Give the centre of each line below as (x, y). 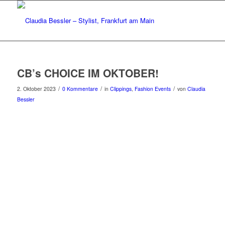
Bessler (26, 99)
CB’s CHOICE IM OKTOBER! (88, 73)
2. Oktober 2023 (36, 89)
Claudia (196, 89)
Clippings (121, 89)
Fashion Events (152, 89)
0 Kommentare (80, 89)
